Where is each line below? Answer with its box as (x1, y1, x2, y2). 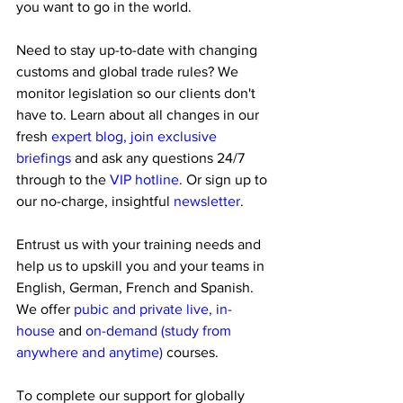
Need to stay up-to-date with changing (16, 42, 261, 58)
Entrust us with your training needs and (16, 237, 264, 252)
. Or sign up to (179, 172, 271, 187)
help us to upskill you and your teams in (16, 258, 268, 273)
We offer (16, 301, 70, 317)
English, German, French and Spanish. (16, 280, 257, 295)
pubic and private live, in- (70, 301, 232, 317)
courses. (166, 345, 219, 360)
